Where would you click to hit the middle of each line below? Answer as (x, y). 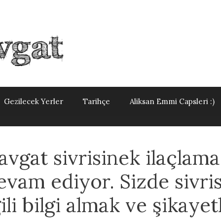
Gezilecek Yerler (34, 101)
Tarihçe (96, 101)
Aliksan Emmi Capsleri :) (172, 101)
